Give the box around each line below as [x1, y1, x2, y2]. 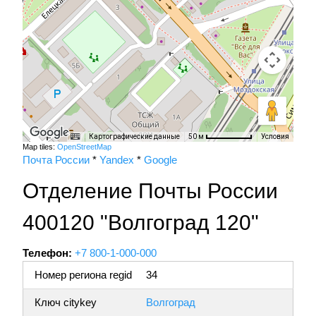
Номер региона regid [35, 269, 132, 281]
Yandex [99, 154, 134, 166]
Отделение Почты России [23, 179, 278, 203]
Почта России [23, 154, 90, 166]
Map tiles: [23, 142, 57, 152]
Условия [261, 133, 289, 141]
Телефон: [23, 247, 72, 260]
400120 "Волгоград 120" [23, 211, 259, 235]
